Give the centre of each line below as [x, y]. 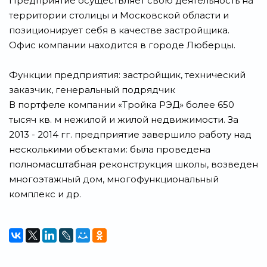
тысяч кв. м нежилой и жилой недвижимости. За [124, 119]
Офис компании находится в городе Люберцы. [122, 45]
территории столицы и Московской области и [119, 15]
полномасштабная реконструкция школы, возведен [133, 164]
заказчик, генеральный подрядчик [92, 90]
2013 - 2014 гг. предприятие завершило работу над [130, 134]
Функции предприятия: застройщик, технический [127, 75]
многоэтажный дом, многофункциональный [114, 179]
